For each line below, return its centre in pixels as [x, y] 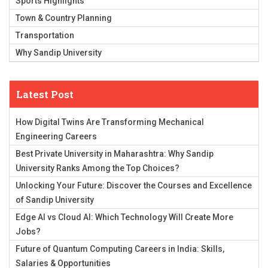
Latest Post [45, 95]
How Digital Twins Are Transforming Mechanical [110, 122]
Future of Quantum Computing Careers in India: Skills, [120, 249]
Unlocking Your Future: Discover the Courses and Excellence [134, 186]
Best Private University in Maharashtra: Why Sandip [115, 154]
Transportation [45, 36]
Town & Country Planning [64, 18]
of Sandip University [55, 200]
